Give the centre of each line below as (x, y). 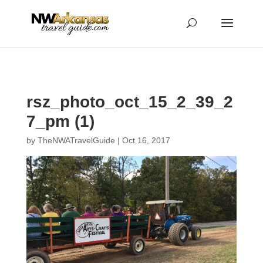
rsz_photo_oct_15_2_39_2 (129, 102)
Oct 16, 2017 (146, 140)
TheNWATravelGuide (76, 140)
